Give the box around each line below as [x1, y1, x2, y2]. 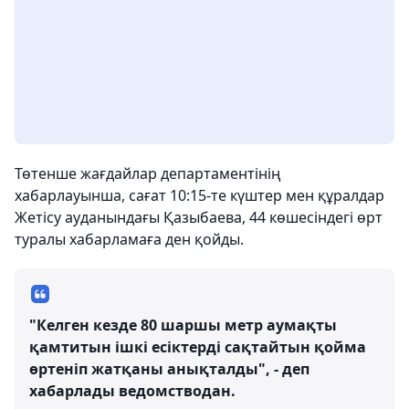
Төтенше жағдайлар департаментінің [15, 163, 281, 184]
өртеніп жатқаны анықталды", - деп [29, 359, 309, 379]
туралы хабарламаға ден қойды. [15, 229, 244, 249]
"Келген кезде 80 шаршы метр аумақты [29, 315, 337, 335]
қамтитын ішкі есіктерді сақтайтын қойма [29, 337, 366, 357]
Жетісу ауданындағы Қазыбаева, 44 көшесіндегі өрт [15, 207, 383, 227]
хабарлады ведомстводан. [29, 381, 236, 401]
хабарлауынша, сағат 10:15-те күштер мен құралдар [15, 185, 384, 205]
